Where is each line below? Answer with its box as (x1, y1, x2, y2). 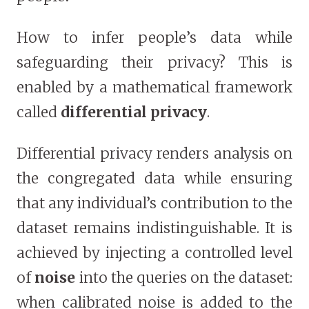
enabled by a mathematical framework (17, 78, 292, 97)
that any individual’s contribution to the (17, 194, 292, 213)
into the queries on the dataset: (79, 268, 293, 288)
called (17, 103, 61, 122)
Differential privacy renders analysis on (17, 144, 292, 163)
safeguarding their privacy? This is (17, 53, 292, 72)
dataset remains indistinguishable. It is (17, 219, 292, 238)
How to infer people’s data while (17, 28, 292, 48)
